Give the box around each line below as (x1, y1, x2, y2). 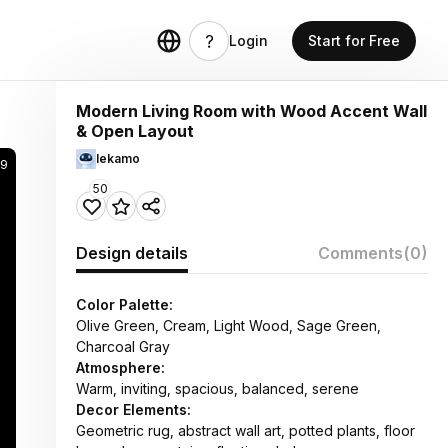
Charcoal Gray (76, 338, 170, 355)
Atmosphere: (76, 359, 165, 376)
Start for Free (308, 32, 400, 49)
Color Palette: (76, 296, 173, 313)
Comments (318, 243, 403, 263)
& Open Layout (76, 121, 194, 141)
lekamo (96, 151, 140, 166)
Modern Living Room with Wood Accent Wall (76, 101, 427, 121)
